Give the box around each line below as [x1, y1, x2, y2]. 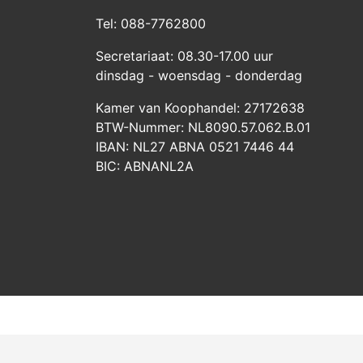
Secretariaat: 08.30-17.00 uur [96, 48, 273, 64]
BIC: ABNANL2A [96, 158, 194, 174]
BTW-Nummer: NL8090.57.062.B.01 [96, 119, 310, 135]
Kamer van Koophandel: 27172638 [96, 100, 305, 116]
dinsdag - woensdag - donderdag [96, 67, 302, 83]
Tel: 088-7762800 [96, 15, 206, 32]
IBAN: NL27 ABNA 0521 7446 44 [96, 139, 294, 155]
